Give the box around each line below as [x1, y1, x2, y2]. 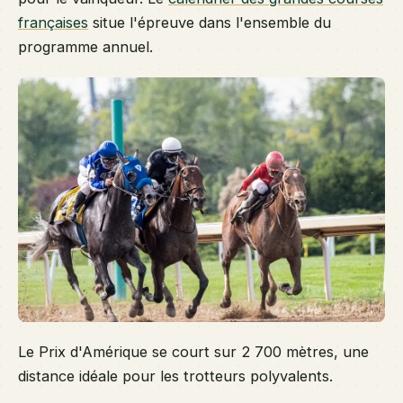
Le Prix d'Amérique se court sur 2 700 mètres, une [18, 343, 369, 362]
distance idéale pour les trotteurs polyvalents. [18, 367, 333, 386]
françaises [18, 13, 88, 31]
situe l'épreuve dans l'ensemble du [88, 13, 331, 31]
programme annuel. [18, 37, 153, 56]
